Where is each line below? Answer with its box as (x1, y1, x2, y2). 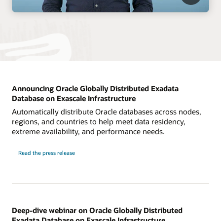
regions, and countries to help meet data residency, (12, 116, 185, 127)
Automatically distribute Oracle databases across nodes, (12, 107, 201, 117)
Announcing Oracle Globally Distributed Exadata (12, 83, 179, 93)
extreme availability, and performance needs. (12, 126, 165, 137)
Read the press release (18, 149, 75, 157)
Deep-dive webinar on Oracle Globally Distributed (12, 205, 183, 215)
